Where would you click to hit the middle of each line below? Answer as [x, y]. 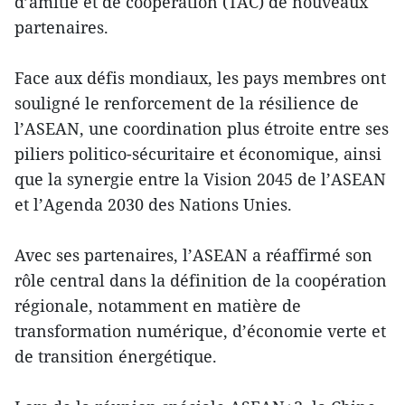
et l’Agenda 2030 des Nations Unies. [153, 204]
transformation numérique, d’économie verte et [200, 330]
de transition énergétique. [116, 356]
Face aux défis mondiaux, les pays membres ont [200, 77]
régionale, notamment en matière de [158, 305]
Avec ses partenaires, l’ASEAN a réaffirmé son [193, 254]
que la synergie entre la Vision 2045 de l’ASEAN [200, 179]
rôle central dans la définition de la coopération [201, 280]
